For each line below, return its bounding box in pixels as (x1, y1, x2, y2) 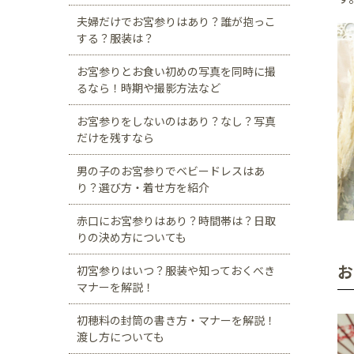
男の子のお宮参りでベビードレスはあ (77, 163, 265, 179)
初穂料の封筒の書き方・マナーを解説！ (77, 312, 276, 328)
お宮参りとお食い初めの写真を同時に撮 (77, 63, 276, 79)
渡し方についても (77, 329, 164, 345)
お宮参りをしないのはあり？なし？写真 (77, 113, 276, 129)
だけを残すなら (77, 130, 154, 145)
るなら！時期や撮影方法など (77, 80, 220, 96)
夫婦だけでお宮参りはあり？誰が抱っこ (77, 13, 276, 29)
